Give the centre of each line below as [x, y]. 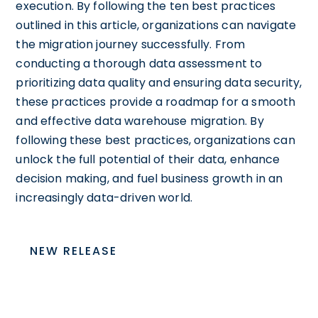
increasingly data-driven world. [104, 197]
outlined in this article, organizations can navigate [156, 25]
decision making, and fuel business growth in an [149, 178]
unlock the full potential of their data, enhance [148, 159]
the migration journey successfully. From [131, 44]
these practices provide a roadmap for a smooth [156, 102]
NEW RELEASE [74, 251]
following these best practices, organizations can [155, 140]
